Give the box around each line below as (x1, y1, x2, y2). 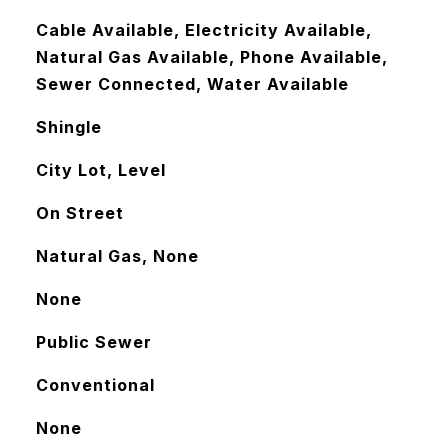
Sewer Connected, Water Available (35, 74, 349, 94)
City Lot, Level (35, 160, 166, 180)
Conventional (35, 375, 155, 395)
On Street (35, 203, 124, 223)
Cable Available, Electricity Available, (35, 20, 372, 40)
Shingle (35, 117, 102, 137)
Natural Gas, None (35, 246, 199, 266)
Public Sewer (35, 332, 152, 352)
